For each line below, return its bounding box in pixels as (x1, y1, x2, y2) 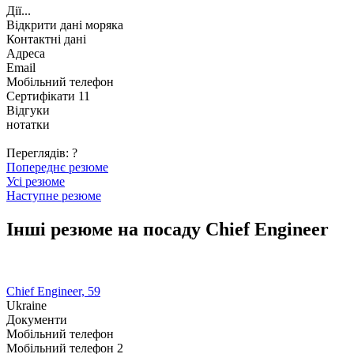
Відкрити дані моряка (6, 17, 123, 32)
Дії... (6, 3, 31, 17)
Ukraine (6, 298, 47, 312)
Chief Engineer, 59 (6, 284, 100, 298)
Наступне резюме (6, 188, 101, 202)
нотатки (6, 117, 50, 131)
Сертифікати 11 (6, 88, 90, 103)
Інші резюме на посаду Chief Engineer (6, 218, 329, 239)
